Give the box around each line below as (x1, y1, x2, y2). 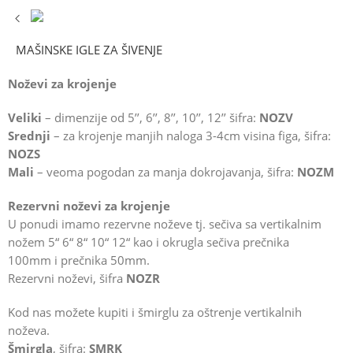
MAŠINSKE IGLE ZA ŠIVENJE (16, 43, 162, 58)
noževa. (8, 323, 50, 339)
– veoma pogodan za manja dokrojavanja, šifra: (34, 165, 297, 180)
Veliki (8, 110, 42, 126)
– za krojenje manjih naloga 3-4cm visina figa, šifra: (50, 128, 331, 144)
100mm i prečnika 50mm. (8, 253, 150, 269)
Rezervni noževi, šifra (8, 271, 126, 287)
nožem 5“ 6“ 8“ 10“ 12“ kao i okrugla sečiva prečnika (8, 235, 289, 251)
